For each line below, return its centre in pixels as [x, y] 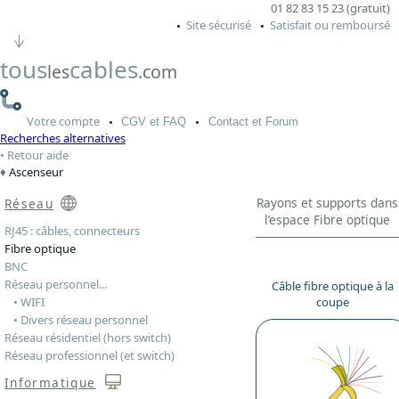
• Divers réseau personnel [81, 320]
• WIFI [29, 302]
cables [104, 69]
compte [79, 121]
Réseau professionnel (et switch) [90, 356]
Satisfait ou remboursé [330, 25]
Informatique [50, 383]
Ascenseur [36, 172]
